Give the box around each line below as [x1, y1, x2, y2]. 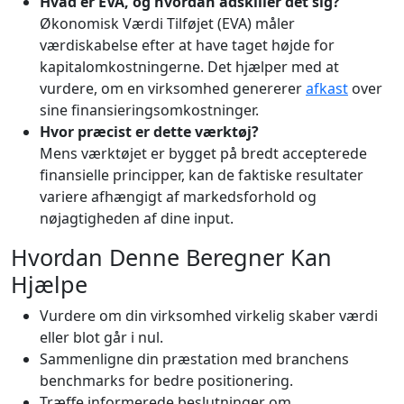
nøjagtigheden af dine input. [40, 207, 234, 228]
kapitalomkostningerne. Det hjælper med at [40, 56, 339, 77]
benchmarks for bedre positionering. [40, 370, 293, 390]
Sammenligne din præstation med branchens [40, 348, 349, 369]
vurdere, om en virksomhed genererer [40, 78, 306, 98]
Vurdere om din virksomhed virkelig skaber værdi [40, 305, 378, 326]
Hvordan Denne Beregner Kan [11, 241, 332, 272]
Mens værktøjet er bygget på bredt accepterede [40, 142, 367, 163]
